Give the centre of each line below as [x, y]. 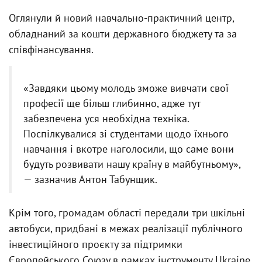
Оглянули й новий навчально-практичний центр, [121, 18]
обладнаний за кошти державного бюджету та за [123, 34]
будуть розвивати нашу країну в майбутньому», [132, 164]
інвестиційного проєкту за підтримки [96, 244]
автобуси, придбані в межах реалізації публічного [126, 228]
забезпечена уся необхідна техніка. [106, 118]
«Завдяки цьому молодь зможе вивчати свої [126, 88]
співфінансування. [51, 49]
